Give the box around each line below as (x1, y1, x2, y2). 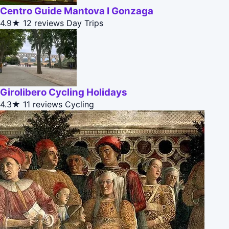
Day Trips (66, 18, 103, 29)
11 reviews (23, 99, 62, 110)
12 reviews (23, 18, 64, 29)
